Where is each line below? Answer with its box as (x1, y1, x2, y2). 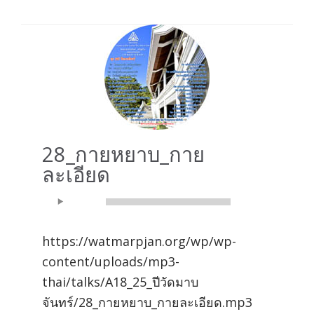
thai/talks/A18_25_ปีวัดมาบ (42, 273, 198, 290)
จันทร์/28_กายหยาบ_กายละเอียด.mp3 (42, 293, 252, 310)
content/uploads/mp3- (42, 252, 179, 270)
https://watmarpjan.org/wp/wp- (42, 232, 236, 250)
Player (41, 209, 78, 226)
